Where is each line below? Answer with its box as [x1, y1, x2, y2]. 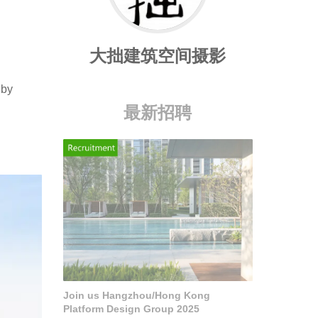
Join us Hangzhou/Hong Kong [62, 290, 210, 302]
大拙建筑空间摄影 [89, 45, 226, 65]
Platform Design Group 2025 [62, 303, 199, 315]
